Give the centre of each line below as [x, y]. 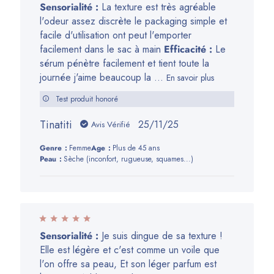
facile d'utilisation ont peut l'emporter [116, 35]
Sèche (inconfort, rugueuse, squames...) [129, 159]
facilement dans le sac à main [102, 49]
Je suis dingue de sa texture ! [161, 235]
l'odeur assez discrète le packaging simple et [134, 21]
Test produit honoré [87, 99]
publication [180, 152]
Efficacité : [188, 49]
